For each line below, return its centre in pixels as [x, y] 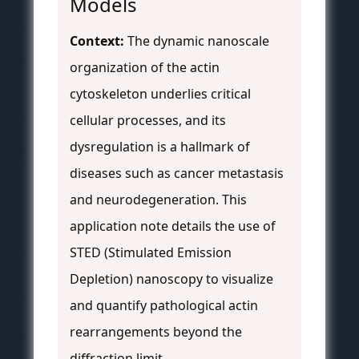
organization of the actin [145, 68]
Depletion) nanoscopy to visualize [171, 279]
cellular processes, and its [148, 121]
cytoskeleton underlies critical [160, 94]
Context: [97, 41]
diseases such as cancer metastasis [177, 173]
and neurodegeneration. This [158, 200]
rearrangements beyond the [156, 332]
